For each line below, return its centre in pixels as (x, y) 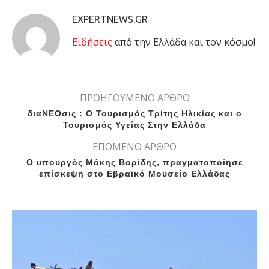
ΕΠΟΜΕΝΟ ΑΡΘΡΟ (134, 147)
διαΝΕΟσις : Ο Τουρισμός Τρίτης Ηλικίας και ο (134, 114)
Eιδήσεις (92, 42)
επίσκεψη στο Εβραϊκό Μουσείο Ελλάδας (134, 174)
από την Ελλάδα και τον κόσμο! (184, 42)
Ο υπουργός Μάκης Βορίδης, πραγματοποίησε (134, 162)
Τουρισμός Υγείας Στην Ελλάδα (134, 125)
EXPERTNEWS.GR (110, 20)
